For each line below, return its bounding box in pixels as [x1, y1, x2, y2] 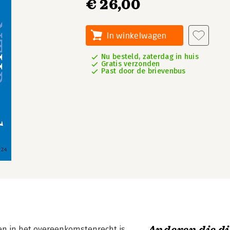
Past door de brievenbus [101, 67, 186, 75]
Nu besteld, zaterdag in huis [101, 52, 199, 61]
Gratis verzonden [101, 60, 160, 68]
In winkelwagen [107, 30, 167, 40]
